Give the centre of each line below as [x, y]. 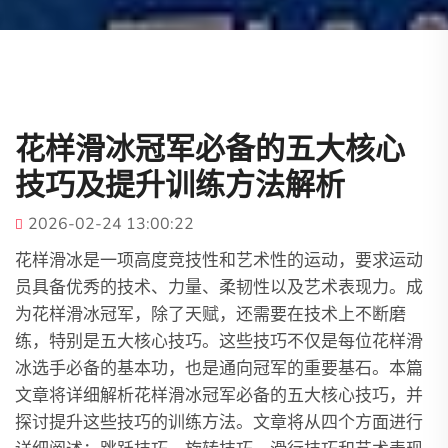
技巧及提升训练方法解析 [180, 183]
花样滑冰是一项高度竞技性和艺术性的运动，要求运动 [219, 260]
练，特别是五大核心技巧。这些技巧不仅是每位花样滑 [219, 341]
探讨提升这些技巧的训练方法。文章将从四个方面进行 [219, 422]
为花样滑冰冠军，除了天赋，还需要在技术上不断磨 [210, 314]
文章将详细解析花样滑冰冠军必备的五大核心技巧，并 [219, 395]
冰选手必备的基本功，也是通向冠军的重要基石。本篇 [219, 368]
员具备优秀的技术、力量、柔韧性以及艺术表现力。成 [219, 287]
